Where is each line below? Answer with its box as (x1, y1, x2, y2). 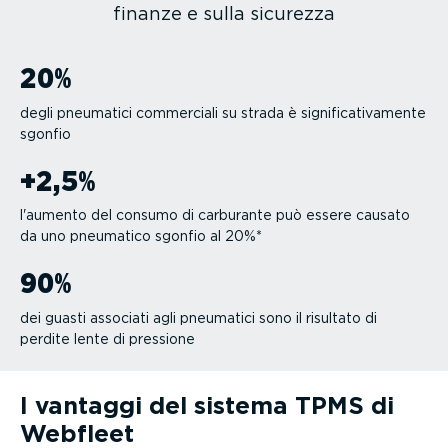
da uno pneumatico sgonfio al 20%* (20, 228, 262, 245)
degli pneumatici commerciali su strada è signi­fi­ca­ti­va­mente (20, 104, 426, 121)
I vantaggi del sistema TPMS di (20, 391, 394, 421)
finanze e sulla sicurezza (113, 2, 335, 24)
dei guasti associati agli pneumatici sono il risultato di (20, 310, 377, 327)
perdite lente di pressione (20, 331, 195, 348)
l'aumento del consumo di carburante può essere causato (20, 207, 410, 224)
